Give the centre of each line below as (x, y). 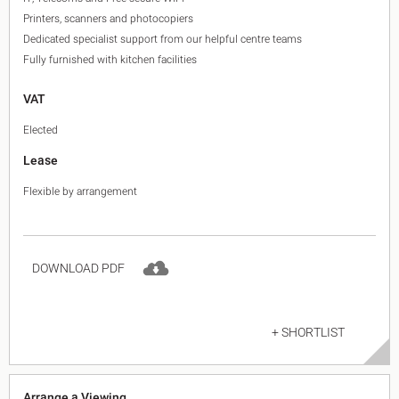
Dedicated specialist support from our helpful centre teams (163, 39)
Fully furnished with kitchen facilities (110, 59)
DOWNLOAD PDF (78, 268)
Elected (41, 130)
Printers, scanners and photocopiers (108, 18)
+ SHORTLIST (308, 332)
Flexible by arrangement (80, 191)
